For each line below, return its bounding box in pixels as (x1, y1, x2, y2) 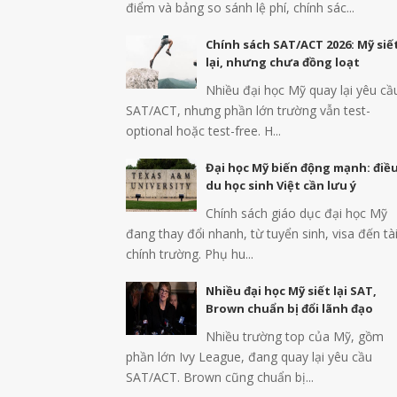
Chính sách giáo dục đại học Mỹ (206, 205, 387, 222)
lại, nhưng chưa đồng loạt (206, 54, 360, 70)
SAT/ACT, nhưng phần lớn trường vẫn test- (126, 102, 370, 119)
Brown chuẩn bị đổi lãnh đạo (206, 300, 373, 316)
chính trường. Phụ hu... (126, 245, 253, 262)
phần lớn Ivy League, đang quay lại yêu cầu (126, 348, 372, 365)
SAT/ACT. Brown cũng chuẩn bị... (126, 369, 314, 385)
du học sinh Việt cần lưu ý (206, 177, 356, 193)
